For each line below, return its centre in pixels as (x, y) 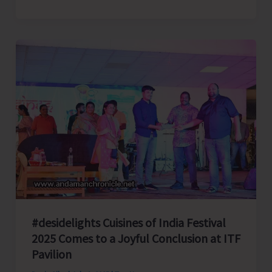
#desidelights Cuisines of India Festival (128, 222)
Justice (47, 37)
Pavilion (51, 254)
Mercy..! (47, 71)
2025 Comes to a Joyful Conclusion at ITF (136, 238)
